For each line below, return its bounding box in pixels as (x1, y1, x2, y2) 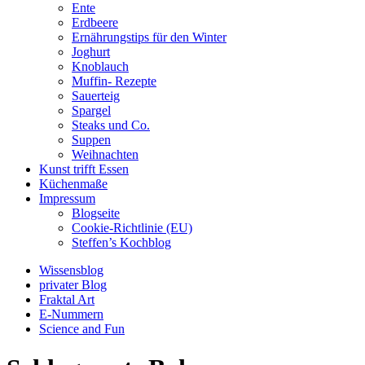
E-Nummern (39, 307, 103, 321)
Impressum (39, 191, 95, 205)
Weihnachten (72, 147, 139, 161)
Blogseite (72, 206, 120, 220)
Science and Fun (39, 322, 125, 336)
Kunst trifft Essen (39, 162, 129, 176)
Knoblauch (72, 59, 129, 73)
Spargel (72, 103, 111, 117)
